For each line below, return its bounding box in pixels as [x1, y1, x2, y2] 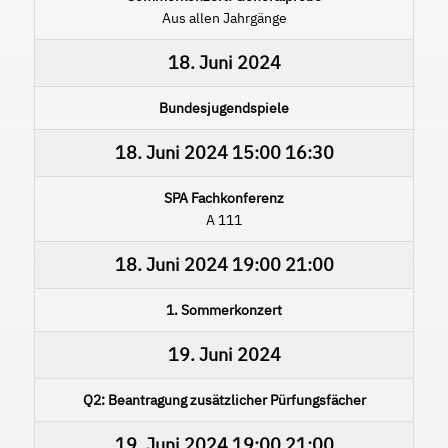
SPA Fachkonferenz [164, 188, 284, 207]
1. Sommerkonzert [166, 300, 282, 319]
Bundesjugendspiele [159, 98, 289, 117]
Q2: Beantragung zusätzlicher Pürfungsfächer [82, 390, 366, 409]
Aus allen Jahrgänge [161, 8, 287, 27]
